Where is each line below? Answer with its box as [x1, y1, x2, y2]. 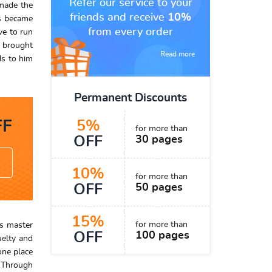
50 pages [135, 182, 183, 193]
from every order [88, 27, 173, 38]
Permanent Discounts [74, 92, 187, 104]
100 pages [135, 230, 189, 241]
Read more [160, 50, 195, 58]
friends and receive [70, 12, 168, 23]
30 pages [135, 134, 183, 145]
